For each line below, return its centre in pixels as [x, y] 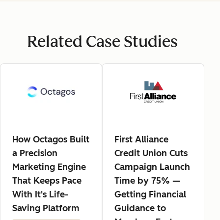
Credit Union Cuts [151, 153]
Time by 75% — [148, 181]
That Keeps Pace [47, 181]
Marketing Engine [49, 167]
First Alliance [141, 140]
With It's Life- [40, 195]
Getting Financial [150, 195]
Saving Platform [46, 208]
